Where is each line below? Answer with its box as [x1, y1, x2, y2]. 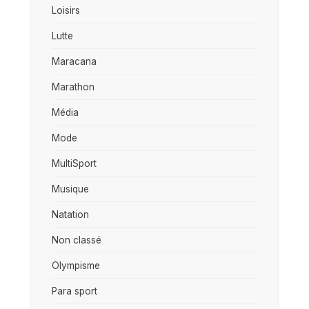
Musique [52, 183, 89, 195]
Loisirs [52, 4, 80, 16]
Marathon [52, 81, 94, 92]
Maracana [52, 55, 97, 67]
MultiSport [52, 157, 97, 169]
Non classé [52, 234, 101, 246]
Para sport [52, 285, 97, 297]
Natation [52, 208, 89, 220]
